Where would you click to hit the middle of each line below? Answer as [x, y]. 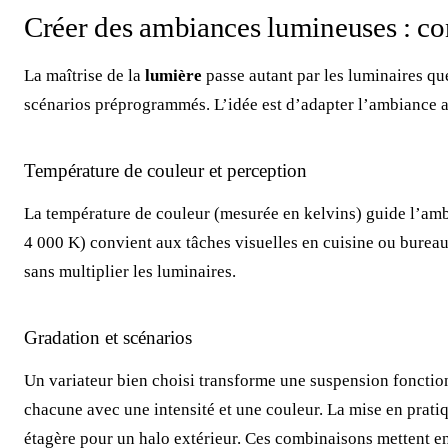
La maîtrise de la [84, 75]
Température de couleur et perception [165, 170]
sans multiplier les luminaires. [130, 271]
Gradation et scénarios [108, 337]
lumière [173, 75]
